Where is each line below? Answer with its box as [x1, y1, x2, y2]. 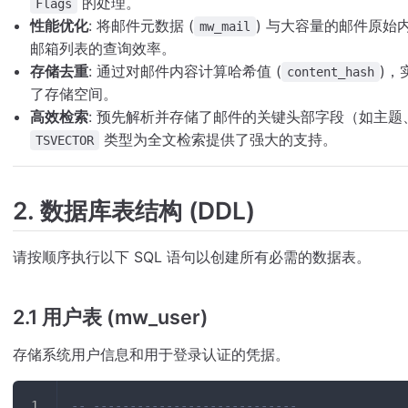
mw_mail [199, 19, 251, 35]
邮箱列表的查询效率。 [30, 39, 177, 58]
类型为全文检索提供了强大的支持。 [99, 130, 338, 149]
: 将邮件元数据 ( [88, 16, 195, 36]
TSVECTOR [36, 133, 95, 148]
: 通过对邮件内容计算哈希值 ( [88, 62, 282, 81]
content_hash [287, 65, 375, 80]
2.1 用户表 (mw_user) [13, 305, 209, 330]
